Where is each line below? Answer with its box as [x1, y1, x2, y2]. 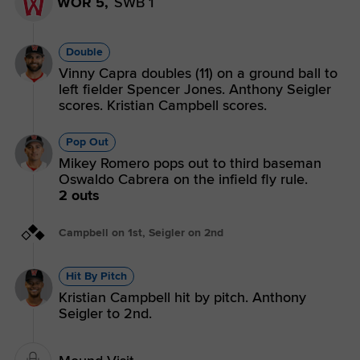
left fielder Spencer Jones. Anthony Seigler [59, 80, 331, 98]
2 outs [59, 186, 100, 204]
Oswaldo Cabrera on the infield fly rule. [59, 170, 308, 188]
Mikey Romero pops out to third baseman [59, 153, 321, 172]
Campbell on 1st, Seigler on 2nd [59, 225, 223, 239]
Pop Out [66, 134, 108, 149]
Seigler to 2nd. [59, 305, 152, 323]
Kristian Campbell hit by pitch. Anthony [59, 288, 306, 307]
